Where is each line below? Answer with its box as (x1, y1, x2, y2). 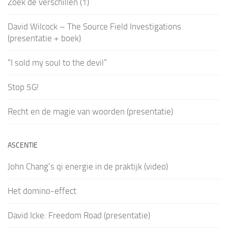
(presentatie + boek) (8, 33, 81, 43)
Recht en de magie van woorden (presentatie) (8, 106, 173, 117)
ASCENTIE (8, 140, 38, 150)
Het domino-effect (8, 185, 76, 196)
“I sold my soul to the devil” (8, 57, 107, 68)
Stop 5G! (8, 81, 39, 92)
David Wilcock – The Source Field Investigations (8, 21, 181, 32)
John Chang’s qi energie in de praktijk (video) (8, 161, 168, 172)
